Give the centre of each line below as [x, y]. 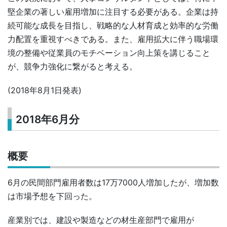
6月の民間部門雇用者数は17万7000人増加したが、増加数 [113, 182]
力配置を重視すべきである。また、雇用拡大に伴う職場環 [113, 39]
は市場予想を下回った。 [52, 196]
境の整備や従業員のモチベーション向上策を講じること [109, 53]
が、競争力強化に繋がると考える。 [72, 67]
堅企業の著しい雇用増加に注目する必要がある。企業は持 [113, 12]
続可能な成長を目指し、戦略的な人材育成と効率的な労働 [113, 26]
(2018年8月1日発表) [45, 90]
